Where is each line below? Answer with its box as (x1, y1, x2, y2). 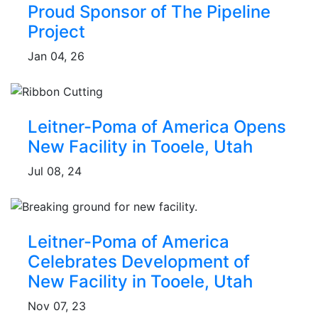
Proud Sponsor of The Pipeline (28, 1, 270, 23)
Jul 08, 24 (28, 163, 82, 178)
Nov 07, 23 (28, 298, 86, 313)
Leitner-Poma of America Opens (28, 116, 286, 137)
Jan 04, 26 (28, 49, 84, 64)
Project (28, 21, 85, 43)
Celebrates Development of (28, 251, 250, 272)
